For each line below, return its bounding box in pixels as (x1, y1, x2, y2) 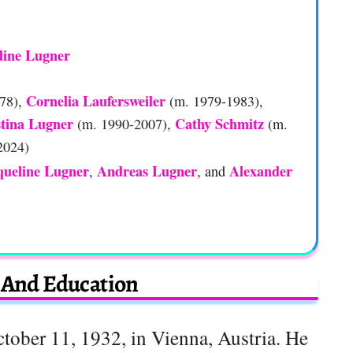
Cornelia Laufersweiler (26, 91, 165, 112)
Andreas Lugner (97, 161, 197, 182)
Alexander (229, 161, 292, 182)
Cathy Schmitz (175, 113, 264, 135)
